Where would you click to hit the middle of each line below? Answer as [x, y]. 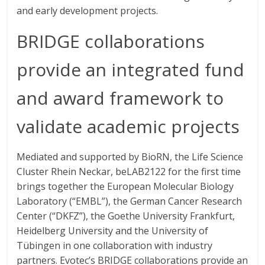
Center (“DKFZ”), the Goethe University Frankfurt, [126, 216]
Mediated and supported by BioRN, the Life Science [130, 157]
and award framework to [120, 98]
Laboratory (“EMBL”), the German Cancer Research [130, 201]
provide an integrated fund [131, 70]
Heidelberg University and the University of [113, 231]
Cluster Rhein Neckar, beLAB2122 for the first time [129, 172]
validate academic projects [128, 126]
